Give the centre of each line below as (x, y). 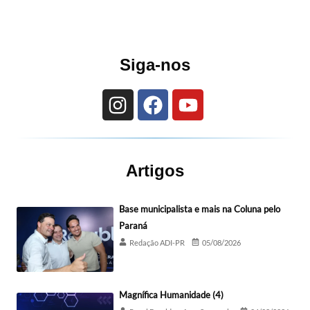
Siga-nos (155, 65)
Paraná (133, 225)
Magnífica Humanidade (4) (171, 294)
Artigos (155, 170)
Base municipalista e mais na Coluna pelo (200, 209)
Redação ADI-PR (157, 242)
